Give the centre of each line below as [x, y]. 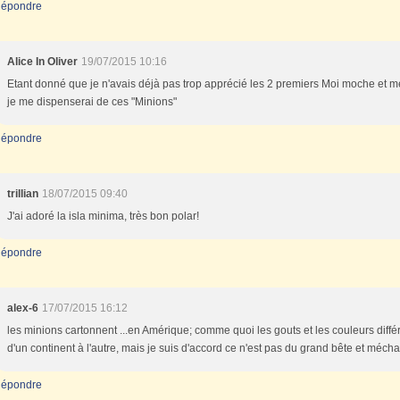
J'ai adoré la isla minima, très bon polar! [103, 216]
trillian [23, 194]
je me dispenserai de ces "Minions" [92, 102]
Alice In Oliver [42, 62]
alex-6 [23, 308]
